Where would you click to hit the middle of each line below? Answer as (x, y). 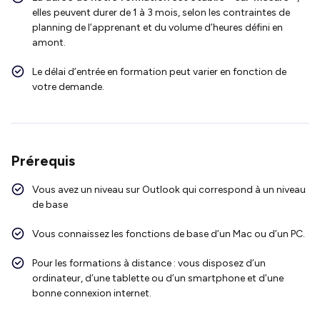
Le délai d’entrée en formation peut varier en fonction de (159, 71)
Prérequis (43, 160)
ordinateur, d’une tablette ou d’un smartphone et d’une (158, 278)
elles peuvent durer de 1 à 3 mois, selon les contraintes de (161, 12)
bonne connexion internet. (92, 293)
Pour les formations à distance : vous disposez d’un (149, 263)
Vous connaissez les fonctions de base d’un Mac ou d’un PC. (169, 234)
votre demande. (68, 86)
